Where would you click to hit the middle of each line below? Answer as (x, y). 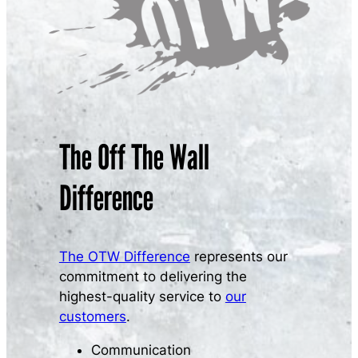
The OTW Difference (124, 257)
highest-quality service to (142, 297)
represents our (239, 257)
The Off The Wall (134, 157)
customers (92, 317)
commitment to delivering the (153, 277)
